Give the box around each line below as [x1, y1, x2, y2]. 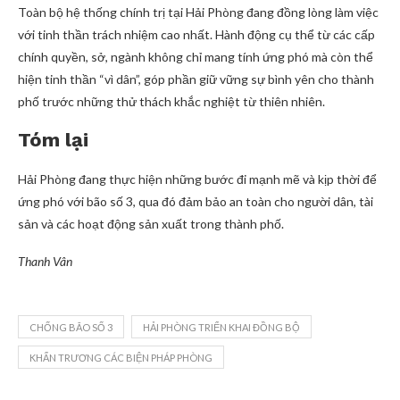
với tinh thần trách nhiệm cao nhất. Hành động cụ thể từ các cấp [18, 27, 375, 42]
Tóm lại [18, 129, 88, 151]
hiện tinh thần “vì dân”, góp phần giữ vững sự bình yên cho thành [18, 71, 374, 87]
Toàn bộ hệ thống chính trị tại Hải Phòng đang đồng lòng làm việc [18, 4, 379, 20]
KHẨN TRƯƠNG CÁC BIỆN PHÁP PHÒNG [29, 352, 212, 363]
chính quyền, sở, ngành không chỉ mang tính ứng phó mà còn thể [18, 49, 373, 64]
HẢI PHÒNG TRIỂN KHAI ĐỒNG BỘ [143, 321, 300, 333]
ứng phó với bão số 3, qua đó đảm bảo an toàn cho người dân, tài [18, 194, 373, 209]
